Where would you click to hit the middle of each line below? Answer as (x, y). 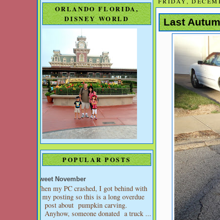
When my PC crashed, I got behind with (91, 188)
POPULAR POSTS (97, 160)
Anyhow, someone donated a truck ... (97, 213)
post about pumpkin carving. (85, 205)
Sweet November (60, 179)
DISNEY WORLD (97, 18)
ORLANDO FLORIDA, (97, 9)
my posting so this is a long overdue (93, 196)
